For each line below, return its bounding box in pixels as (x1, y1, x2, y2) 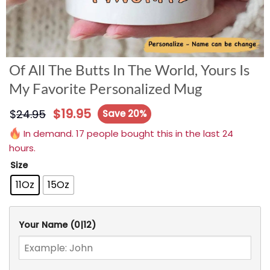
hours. (9, 142, 36, 154)
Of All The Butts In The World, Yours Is (9, 61, 250, 78)
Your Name (19, 219, 70, 231)
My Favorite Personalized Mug (9, 80, 202, 97)
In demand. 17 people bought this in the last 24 (21, 127, 233, 140)
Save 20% (102, 107, 147, 120)
